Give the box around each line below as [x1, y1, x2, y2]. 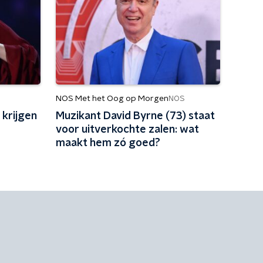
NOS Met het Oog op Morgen [55, 95, 168, 103]
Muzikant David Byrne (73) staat [55, 111, 215, 122]
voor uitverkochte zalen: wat [55, 124, 199, 136]
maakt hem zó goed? [55, 138, 160, 149]
